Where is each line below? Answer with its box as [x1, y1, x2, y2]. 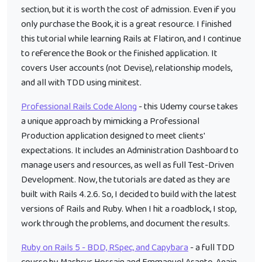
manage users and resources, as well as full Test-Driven [21, 158, 234, 173]
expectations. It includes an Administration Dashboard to [21, 143, 239, 158]
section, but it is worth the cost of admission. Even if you [21, 2, 236, 17]
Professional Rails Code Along [21, 99, 137, 114]
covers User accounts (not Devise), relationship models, [21, 61, 232, 75]
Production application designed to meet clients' [21, 129, 205, 143]
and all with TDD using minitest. [21, 75, 142, 90]
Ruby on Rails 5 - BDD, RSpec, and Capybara [21, 240, 188, 255]
